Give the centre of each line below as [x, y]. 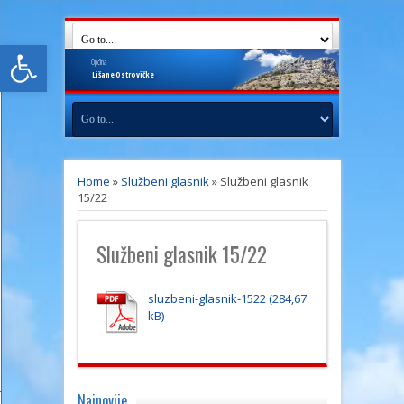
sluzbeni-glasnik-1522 [207, 298]
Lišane [103, 74]
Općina [99, 62]
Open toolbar [57, 53]
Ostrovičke [135, 74]
